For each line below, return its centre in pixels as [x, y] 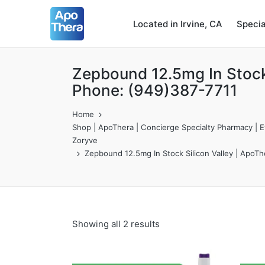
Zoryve [85, 140]
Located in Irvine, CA [177, 24]
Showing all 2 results [116, 224]
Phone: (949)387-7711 [155, 90]
